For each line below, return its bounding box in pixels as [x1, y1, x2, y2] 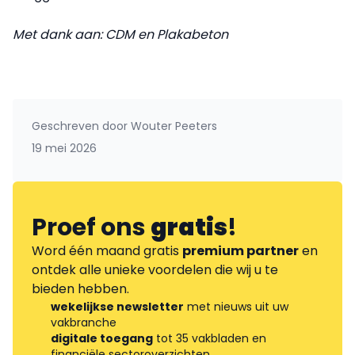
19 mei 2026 [32, 139, 97, 156]
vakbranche [51, 314, 116, 330]
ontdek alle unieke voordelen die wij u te [32, 260, 278, 279]
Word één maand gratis [32, 241, 182, 260]
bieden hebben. [32, 279, 129, 298]
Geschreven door [32, 117, 128, 134]
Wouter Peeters [128, 117, 217, 134]
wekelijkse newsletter [51, 298, 184, 315]
